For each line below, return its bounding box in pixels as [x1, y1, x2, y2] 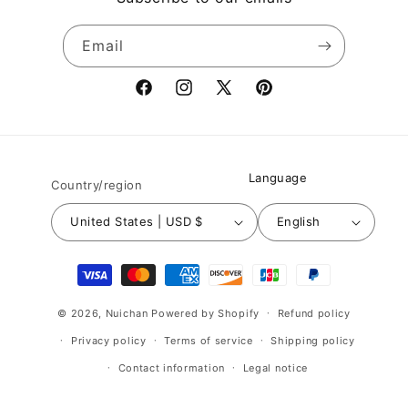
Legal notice [242, 361, 309, 374]
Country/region [51, 177, 142, 192]
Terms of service [164, 333, 253, 347]
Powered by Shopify [151, 306, 260, 320]
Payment [72, 257, 133, 275]
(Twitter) [213, 112, 269, 128]
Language [248, 170, 307, 186]
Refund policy [277, 306, 351, 320]
